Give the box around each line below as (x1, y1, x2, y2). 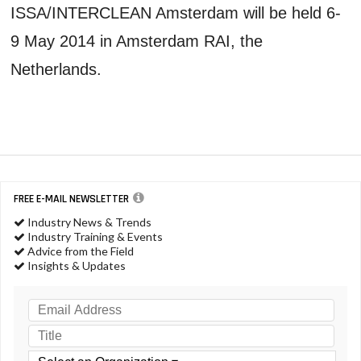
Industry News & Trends (25, 214, 151, 229)
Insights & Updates (25, 258, 126, 272)
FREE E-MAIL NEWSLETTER (14, 191, 129, 206)
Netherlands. (10, 60, 102, 78)
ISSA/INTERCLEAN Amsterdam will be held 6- (10, 3, 342, 22)
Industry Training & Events (25, 229, 163, 243)
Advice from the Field (25, 243, 134, 258)
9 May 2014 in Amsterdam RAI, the (10, 31, 263, 50)
